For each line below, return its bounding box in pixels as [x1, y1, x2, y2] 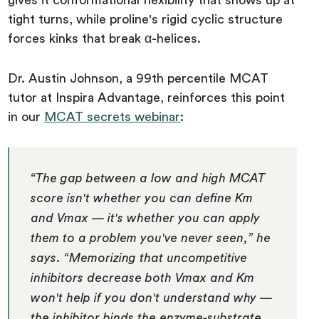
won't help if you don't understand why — [31, 292, 273, 305]
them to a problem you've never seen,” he [31, 232, 271, 245]
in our [8, 110, 45, 124]
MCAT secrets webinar [44, 110, 181, 124]
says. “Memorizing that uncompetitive [31, 252, 248, 265]
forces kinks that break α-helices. [8, 32, 205, 46]
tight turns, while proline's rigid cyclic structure [8, 13, 283, 26]
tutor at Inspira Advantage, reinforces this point [8, 91, 286, 105]
